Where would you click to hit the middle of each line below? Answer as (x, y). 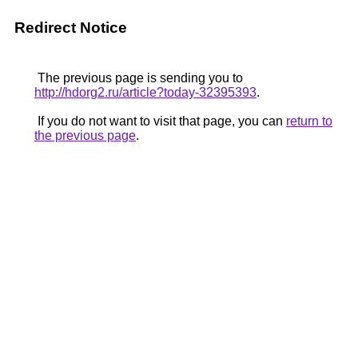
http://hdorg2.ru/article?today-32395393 (145, 92)
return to (309, 121)
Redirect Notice (71, 28)
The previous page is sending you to (139, 78)
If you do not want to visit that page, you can (160, 121)
